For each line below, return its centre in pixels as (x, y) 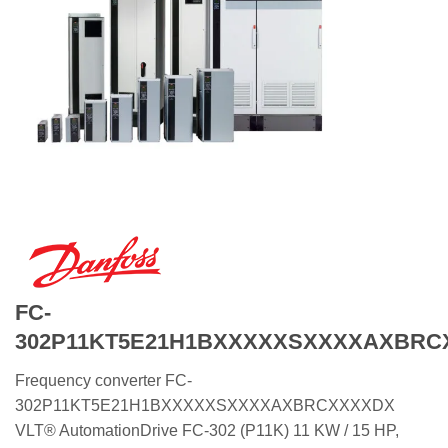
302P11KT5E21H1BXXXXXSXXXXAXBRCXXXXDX (205, 405)
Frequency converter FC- (103, 380)
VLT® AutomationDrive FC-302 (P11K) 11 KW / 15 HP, (207, 430)
